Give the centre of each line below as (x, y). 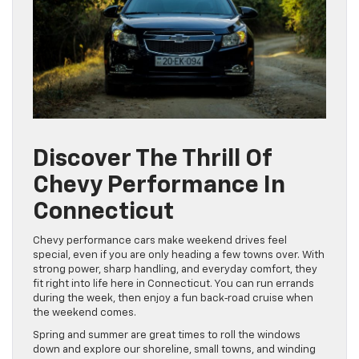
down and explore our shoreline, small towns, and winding (174, 349)
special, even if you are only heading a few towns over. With (179, 255)
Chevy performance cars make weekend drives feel (160, 240)
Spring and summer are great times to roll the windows (167, 335)
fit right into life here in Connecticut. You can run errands (173, 284)
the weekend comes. (85, 313)
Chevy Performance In (159, 186)
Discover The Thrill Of (152, 159)
